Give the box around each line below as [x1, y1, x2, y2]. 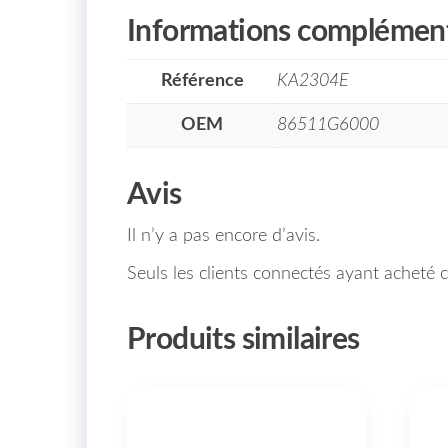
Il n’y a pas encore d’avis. [127, 226, 320, 245]
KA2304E [277, 71, 349, 90]
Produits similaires [127, 324, 360, 355]
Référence [160, 71, 244, 90]
